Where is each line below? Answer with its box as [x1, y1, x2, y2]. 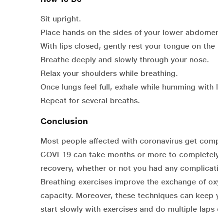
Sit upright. [40, 14, 81, 24]
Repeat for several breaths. [40, 96, 140, 106]
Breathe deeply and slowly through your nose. [40, 55, 209, 65]
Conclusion [40, 116, 88, 127]
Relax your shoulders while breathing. [40, 69, 178, 78]
